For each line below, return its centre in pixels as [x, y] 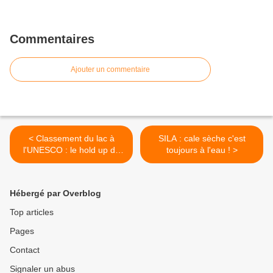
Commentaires [52, 39]
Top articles [32, 212]
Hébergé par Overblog [55, 193]
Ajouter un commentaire [110, 69]
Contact [25, 250]
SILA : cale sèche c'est [202, 138]
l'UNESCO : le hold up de [71, 150]
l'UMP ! [71, 161]
